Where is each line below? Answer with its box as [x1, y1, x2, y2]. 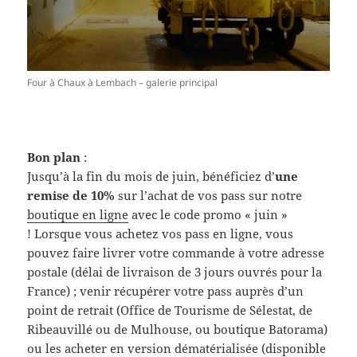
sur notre [245, 186, 303, 203]
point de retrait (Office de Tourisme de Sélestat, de [27, 301, 313, 318]
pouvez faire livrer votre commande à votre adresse [27, 244, 325, 261]
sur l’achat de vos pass [115, 186, 246, 203]
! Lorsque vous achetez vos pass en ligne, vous [27, 225, 294, 241]
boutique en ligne [27, 206, 129, 222]
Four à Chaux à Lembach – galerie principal [27, 75, 218, 89]
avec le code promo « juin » [128, 206, 288, 222]
